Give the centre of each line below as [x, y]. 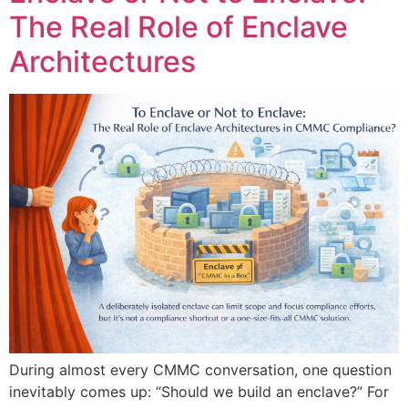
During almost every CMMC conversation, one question [200, 370]
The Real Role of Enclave [178, 26]
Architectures [102, 61]
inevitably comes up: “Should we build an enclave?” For [199, 392]
